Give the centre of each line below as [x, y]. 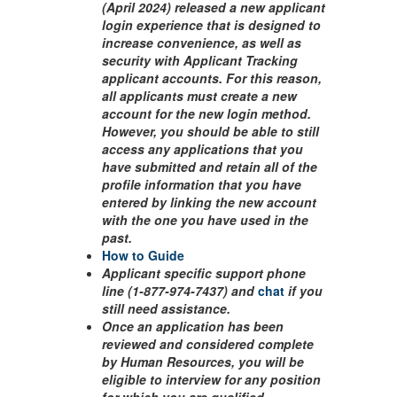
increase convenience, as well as [202, 43]
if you [304, 291]
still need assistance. [166, 308]
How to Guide [145, 255]
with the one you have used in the [205, 220]
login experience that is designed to [211, 25]
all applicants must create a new [199, 96]
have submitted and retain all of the [210, 167]
